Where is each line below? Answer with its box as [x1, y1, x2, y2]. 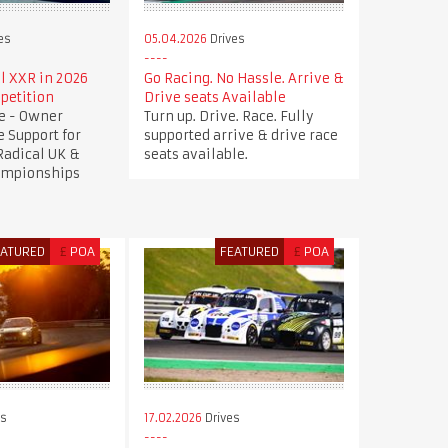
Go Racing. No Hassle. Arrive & [143, 70, 344, 88]
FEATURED [220, 244, 280, 260]
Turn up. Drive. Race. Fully [143, 108, 314, 126]
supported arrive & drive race [143, 127, 338, 145]
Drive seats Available [143, 89, 286, 107]
